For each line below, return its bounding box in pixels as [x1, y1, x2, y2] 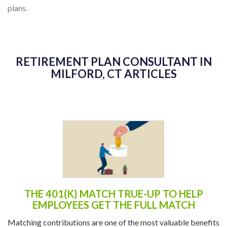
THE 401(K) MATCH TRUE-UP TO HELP [24, 187, 203, 200]
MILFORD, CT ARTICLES [50, 66, 177, 81]
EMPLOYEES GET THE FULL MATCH [32, 198, 195, 211]
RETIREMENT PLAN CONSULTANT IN [15, 54, 212, 68]
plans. [8, 3, 30, 13]
